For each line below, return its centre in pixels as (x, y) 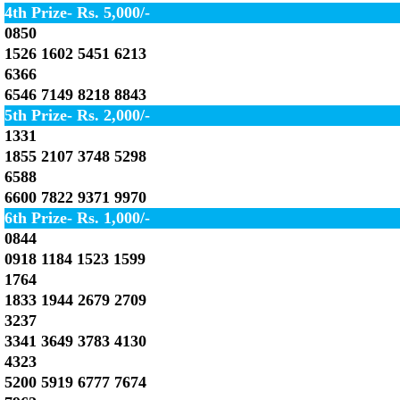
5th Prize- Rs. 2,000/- (77, 115)
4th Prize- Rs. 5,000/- (77, 12)
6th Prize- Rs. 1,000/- (77, 218)
